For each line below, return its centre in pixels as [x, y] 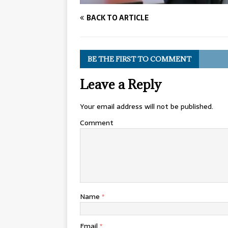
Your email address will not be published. [147, 107]
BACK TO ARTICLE [118, 18]
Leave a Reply [121, 84]
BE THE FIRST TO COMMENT [139, 59]
